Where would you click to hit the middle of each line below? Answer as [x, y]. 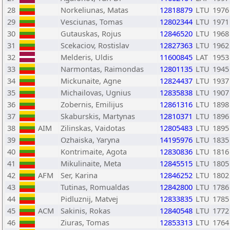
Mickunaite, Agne [91, 81]
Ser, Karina [79, 175]
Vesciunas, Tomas [92, 22]
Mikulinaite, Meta [91, 163]
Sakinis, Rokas [85, 210]
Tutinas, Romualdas [95, 187]
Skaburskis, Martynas [98, 116]
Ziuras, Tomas [85, 222]
